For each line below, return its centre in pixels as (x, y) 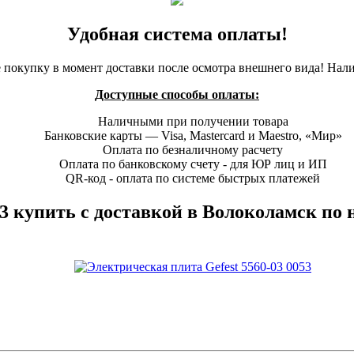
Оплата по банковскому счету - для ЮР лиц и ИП (193, 164)
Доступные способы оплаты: (177, 95)
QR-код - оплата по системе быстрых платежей (193, 179)
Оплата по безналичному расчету (193, 150)
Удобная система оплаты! (177, 34)
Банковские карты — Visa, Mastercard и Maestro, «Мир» (193, 136)
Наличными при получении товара (193, 122)
